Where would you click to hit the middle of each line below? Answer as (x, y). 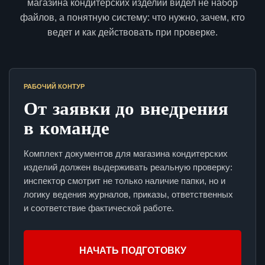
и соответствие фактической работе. (99, 208)
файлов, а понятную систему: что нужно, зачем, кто (132, 18)
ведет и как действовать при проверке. (132, 33)
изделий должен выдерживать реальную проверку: (128, 167)
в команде (67, 127)
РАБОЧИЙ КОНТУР (54, 87)
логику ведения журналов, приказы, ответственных (128, 195)
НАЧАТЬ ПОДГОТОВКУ (132, 251)
